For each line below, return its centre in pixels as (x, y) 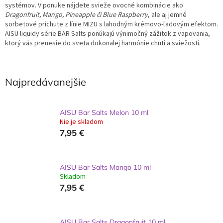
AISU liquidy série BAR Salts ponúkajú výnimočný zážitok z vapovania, (108, 34)
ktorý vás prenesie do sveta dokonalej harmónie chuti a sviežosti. (103, 43)
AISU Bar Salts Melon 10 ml (104, 112)
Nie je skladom (81, 122)
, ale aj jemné (167, 15)
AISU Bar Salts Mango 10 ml (105, 167)
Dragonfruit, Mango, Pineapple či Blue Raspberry (76, 15)
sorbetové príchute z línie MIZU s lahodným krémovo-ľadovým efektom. (111, 24)
